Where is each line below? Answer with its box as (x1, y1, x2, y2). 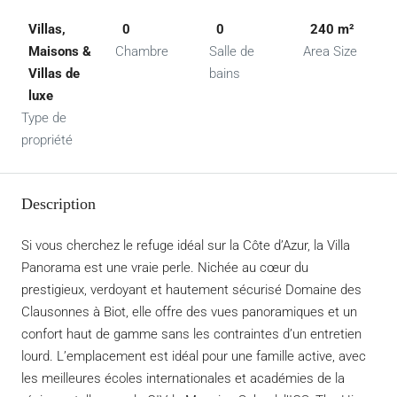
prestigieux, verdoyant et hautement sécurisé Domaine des (21, 282, 362, 298)
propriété (21, 132, 73, 148)
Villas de (28, 66, 80, 82)
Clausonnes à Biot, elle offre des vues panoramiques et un (21, 304, 357, 320)
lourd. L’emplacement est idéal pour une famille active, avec (21, 348, 366, 364)
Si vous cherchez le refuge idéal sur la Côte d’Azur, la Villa (21, 237, 350, 253)
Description (21, 195, 96, 213)
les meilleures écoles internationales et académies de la (21, 370, 345, 386)
